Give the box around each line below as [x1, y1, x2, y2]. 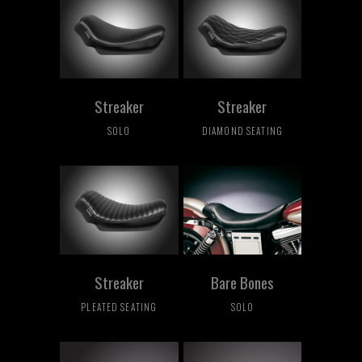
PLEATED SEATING [81, 299, 158, 314]
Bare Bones [210, 270, 274, 293]
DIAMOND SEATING [201, 123, 284, 137]
